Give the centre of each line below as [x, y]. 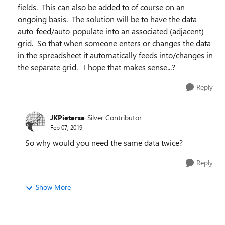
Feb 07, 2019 [66, 127]
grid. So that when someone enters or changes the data [114, 43]
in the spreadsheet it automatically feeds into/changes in [115, 55]
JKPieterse [68, 117]
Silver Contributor [115, 117]
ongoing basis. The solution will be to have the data [107, 19]
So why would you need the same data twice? [104, 142]
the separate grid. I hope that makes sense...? [96, 67]
